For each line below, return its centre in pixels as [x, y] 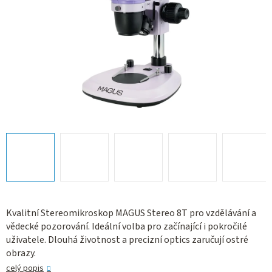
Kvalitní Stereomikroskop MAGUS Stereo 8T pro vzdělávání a [131, 213]
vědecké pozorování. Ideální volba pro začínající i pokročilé [127, 227]
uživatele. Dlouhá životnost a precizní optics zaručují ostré [127, 240]
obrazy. [21, 253]
